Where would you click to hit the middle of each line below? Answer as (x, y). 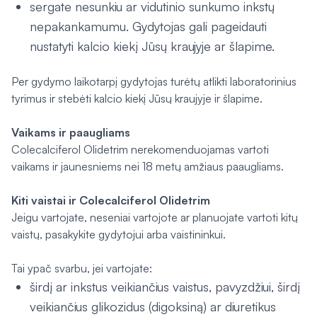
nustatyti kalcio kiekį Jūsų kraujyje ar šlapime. (152, 46)
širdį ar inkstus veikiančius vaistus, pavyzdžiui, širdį (165, 287)
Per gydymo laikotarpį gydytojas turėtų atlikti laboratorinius (154, 81)
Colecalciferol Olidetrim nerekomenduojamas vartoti (140, 149)
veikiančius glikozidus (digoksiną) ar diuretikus (153, 306)
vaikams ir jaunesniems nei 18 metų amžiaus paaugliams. (148, 166)
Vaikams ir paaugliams (71, 132)
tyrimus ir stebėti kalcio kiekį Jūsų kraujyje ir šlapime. (137, 98)
